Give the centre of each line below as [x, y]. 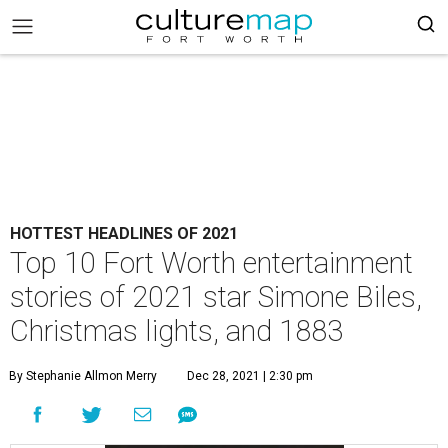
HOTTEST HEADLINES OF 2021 [124, 233]
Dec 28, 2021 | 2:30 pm [250, 376]
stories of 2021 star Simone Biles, [216, 297]
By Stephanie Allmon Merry [83, 376]
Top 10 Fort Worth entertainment [211, 263]
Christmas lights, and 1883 [176, 331]
